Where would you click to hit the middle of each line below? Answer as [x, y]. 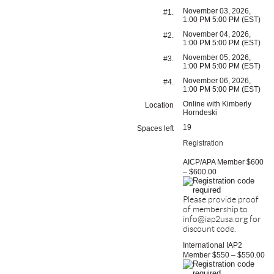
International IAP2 [213, 245]
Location [159, 105]
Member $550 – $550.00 [224, 255]
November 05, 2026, [217, 57]
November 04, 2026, [217, 34]
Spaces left [155, 128]
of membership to [215, 209]
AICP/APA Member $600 [223, 162]
